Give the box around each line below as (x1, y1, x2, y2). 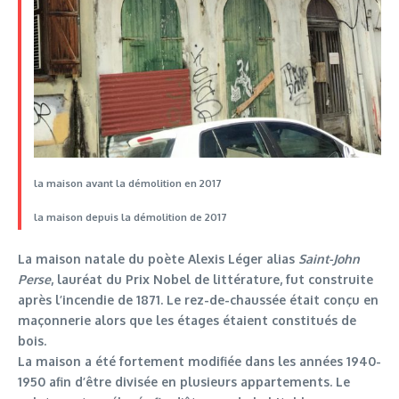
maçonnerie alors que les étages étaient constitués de (18, 313, 356, 329)
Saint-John (298, 251, 360, 267)
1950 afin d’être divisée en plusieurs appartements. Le (18, 374, 350, 390)
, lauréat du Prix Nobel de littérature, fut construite (51, 272, 373, 288)
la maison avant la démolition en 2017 (33, 176, 222, 191)
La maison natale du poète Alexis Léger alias (18, 251, 298, 267)
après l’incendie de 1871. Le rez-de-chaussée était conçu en (18, 292, 379, 308)
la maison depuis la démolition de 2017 (33, 210, 227, 224)
